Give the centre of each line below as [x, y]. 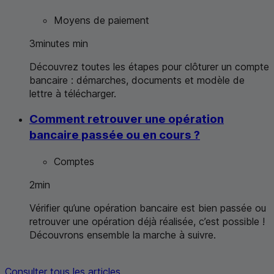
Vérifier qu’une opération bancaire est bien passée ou [148, 208]
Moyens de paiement [102, 20]
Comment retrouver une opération [127, 119]
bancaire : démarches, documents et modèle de [137, 80]
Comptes [74, 162]
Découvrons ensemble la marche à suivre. [123, 235]
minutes [53, 43]
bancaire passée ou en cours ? [115, 135]
